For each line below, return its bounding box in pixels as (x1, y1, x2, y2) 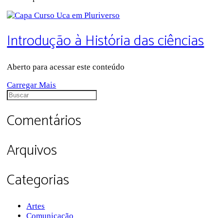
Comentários (7, 109, 82, 133)
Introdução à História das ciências (7, 29, 204, 54)
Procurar (6, 90, 36, 99)
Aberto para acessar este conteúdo (7, 62, 125, 72)
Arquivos (7, 138, 57, 163)
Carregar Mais (7, 80, 56, 90)
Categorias (7, 168, 70, 192)
